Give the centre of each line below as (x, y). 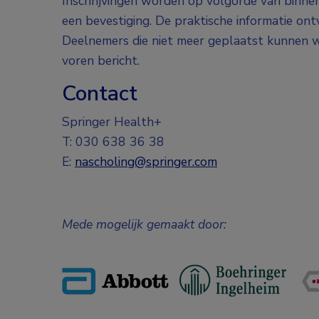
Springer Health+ (112, 121)
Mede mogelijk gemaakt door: (144, 224)
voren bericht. (101, 60)
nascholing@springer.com (146, 161)
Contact (100, 93)
